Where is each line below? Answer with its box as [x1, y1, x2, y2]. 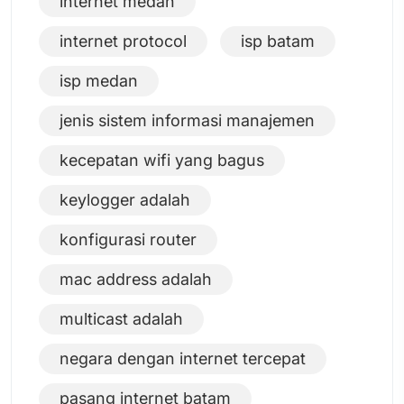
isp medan [60, 71, 138, 91]
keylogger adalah [60, 190, 190, 210]
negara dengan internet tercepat [60, 349, 306, 369]
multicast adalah [60, 309, 183, 329]
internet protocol [60, 32, 187, 51]
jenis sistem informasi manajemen [60, 111, 315, 131]
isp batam [241, 32, 315, 51]
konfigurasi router [60, 230, 197, 250]
